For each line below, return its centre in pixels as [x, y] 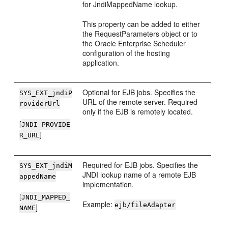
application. [101, 63]
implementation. [108, 184]
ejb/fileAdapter [145, 205]
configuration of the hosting [126, 53]
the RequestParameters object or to [140, 34]
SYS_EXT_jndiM [46, 166]
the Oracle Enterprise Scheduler [134, 43]
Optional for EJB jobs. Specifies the [139, 92]
